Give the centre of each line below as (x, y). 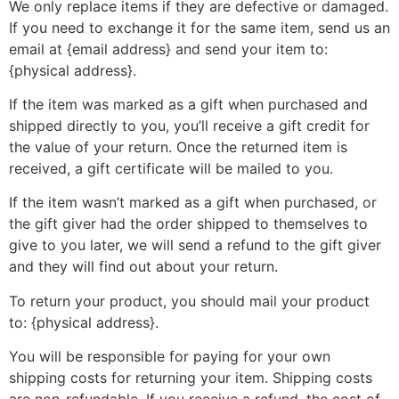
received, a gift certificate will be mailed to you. (171, 168)
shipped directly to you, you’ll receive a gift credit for (189, 125)
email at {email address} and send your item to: (168, 49)
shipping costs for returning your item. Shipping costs (191, 378)
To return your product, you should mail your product (189, 301)
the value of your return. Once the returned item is (178, 147)
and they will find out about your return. (143, 267)
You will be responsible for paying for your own (170, 357)
